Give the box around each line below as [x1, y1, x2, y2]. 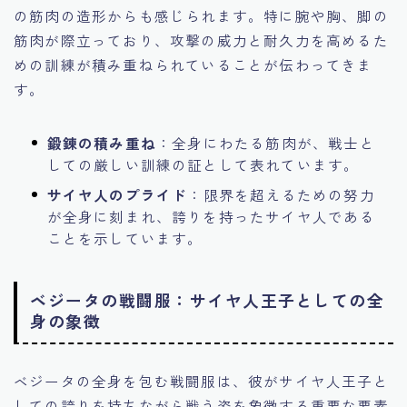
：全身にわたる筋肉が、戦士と [155, 132, 375, 153]
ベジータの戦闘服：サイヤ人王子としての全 [30, 287, 384, 312]
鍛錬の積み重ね [46, 132, 156, 153]
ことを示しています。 [46, 227, 203, 248]
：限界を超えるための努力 [187, 184, 375, 204]
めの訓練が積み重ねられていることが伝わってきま [14, 54, 373, 74]
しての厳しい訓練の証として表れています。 [46, 154, 360, 174]
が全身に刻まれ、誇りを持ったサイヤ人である [46, 205, 375, 226]
